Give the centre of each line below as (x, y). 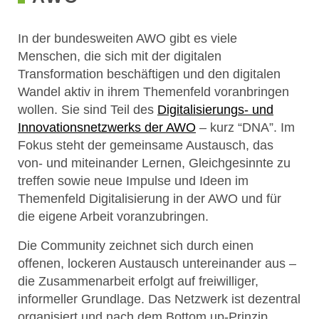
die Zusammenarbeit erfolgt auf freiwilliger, (138, 281)
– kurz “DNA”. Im (245, 127)
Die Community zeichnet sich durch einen (136, 246)
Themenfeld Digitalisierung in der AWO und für (150, 199)
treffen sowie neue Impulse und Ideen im (133, 181)
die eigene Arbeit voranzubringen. (113, 216)
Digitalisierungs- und (215, 110)
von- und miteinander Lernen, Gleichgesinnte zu (154, 163)
